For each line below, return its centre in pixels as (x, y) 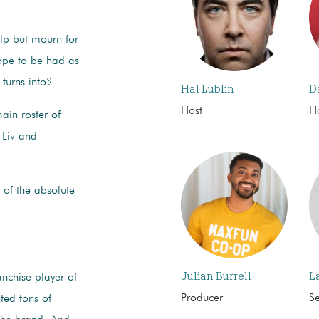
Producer (202, 298)
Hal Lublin (207, 89)
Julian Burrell (216, 276)
